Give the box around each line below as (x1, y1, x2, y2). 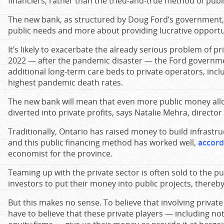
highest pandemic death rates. (8, 77, 123, 88)
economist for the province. (8, 148, 112, 159)
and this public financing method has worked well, (8, 137, 198, 148)
